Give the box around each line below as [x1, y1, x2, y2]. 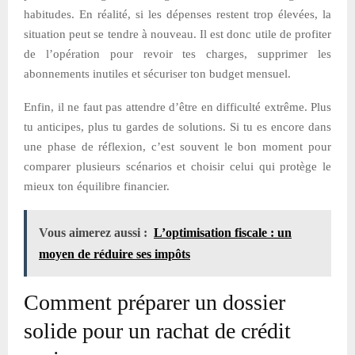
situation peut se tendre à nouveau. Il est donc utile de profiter [24, 27, 331, 40]
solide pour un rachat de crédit [24, 318, 291, 343]
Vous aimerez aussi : [39, 225, 147, 239]
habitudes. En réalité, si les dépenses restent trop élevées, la [24, 7, 331, 21]
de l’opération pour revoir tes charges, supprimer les [24, 47, 331, 60]
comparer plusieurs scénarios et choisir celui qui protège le [24, 159, 331, 173]
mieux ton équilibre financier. [24, 179, 170, 193]
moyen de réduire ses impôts [39, 246, 190, 261]
